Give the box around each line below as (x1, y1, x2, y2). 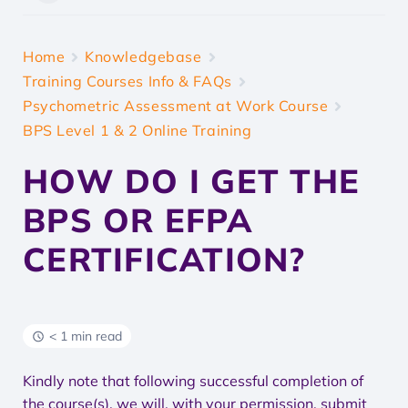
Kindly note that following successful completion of (23, 372, 363, 390)
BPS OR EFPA (23, 199, 252, 240)
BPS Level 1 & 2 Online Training (23, 121, 252, 139)
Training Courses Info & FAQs (23, 72, 232, 90)
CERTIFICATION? (23, 239, 306, 280)
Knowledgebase (85, 47, 202, 66)
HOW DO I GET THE (23, 160, 361, 201)
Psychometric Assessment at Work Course (23, 97, 329, 115)
